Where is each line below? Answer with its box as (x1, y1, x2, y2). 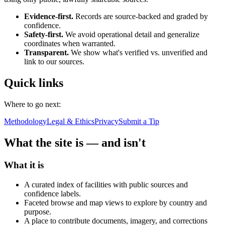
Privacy (94, 117, 119, 126)
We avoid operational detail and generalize (65, 30, 199, 39)
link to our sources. (24, 57, 84, 66)
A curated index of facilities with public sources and (24, 180, 188, 189)
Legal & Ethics (47, 117, 94, 126)
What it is (4, 159, 44, 170)
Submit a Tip (119, 117, 159, 126)
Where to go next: (4, 100, 61, 109)
